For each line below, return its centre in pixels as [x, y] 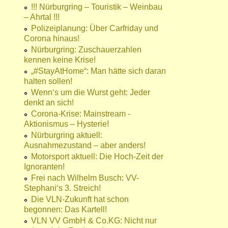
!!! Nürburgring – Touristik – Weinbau [97, 7]
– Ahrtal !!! [42, 17]
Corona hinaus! [52, 39]
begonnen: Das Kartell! [65, 210]
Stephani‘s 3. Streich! [62, 188]
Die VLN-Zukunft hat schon [80, 199]
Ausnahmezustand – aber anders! [85, 146]
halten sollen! [48, 81]
